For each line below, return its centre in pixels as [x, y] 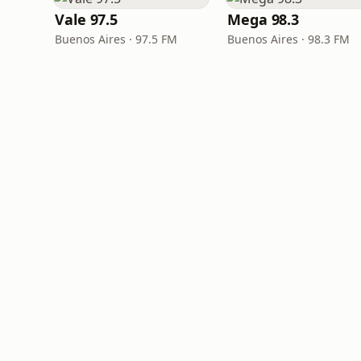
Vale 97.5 [87, 19]
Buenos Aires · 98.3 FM [288, 39]
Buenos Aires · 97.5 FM [116, 39]
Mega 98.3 [263, 19]
